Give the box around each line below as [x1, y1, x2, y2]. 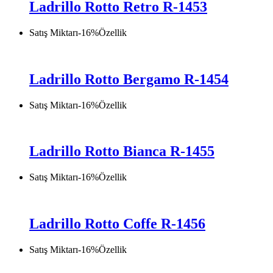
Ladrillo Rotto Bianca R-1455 [29, 143, 214, 160]
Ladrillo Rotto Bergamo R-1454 [29, 71, 229, 87]
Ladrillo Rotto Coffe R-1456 [29, 216, 205, 232]
